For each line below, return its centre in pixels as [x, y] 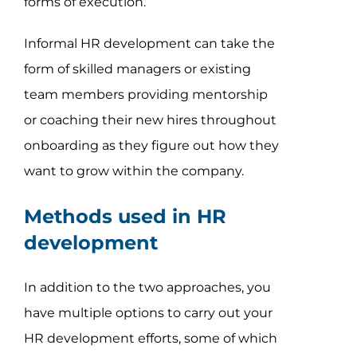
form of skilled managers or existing [137, 69]
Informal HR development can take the [149, 44]
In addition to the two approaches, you [147, 288]
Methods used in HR [125, 217]
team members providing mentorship [145, 95]
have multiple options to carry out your [148, 313]
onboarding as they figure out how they [151, 146]
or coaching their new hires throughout [150, 120]
